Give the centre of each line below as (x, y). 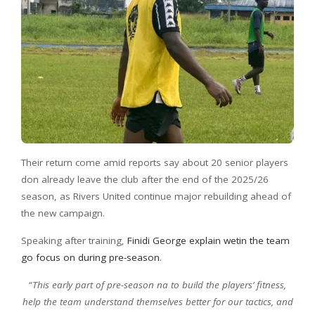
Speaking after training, (74, 240)
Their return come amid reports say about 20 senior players (155, 162)
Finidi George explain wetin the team (208, 240)
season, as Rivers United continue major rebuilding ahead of (156, 196)
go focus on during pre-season (90, 257)
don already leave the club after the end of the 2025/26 (145, 179)
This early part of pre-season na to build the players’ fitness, (159, 284)
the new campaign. (63, 213)
